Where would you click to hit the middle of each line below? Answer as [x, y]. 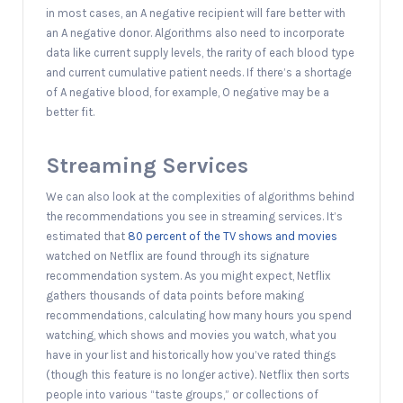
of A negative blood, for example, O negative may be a [188, 92]
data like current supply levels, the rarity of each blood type [200, 52]
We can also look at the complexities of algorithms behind [200, 196]
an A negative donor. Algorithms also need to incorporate [195, 32]
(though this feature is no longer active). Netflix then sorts [198, 374]
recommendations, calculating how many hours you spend [199, 315]
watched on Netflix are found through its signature [178, 255]
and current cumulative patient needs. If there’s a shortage [199, 72]
